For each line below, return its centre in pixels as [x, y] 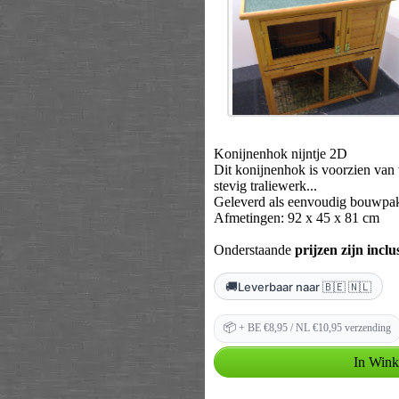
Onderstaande [254, 250]
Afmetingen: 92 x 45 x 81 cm [296, 218]
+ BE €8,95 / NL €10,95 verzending [313, 328]
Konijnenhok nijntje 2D [280, 154]
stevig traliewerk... [265, 186]
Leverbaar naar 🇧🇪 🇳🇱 [304, 286]
